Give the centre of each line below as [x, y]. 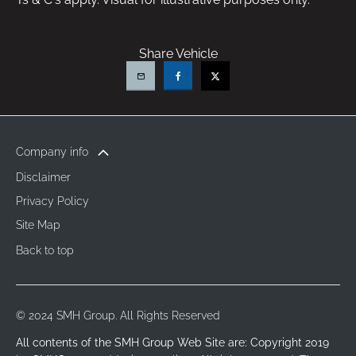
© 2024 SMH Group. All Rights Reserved [118, 316]
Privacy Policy [52, 201]
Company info [52, 151]
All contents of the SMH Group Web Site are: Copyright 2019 [172, 343]
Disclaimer [43, 178]
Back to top [45, 250]
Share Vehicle [178, 53]
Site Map [38, 225]
